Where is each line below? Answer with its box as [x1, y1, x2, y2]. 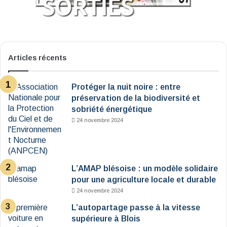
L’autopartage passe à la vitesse [71, 203, 200, 212]
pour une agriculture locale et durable [71, 175, 216, 184]
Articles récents [8, 53, 66, 62]
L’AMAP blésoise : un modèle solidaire [71, 164, 218, 173]
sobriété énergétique [71, 105, 152, 114]
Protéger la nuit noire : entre [71, 83, 180, 92]
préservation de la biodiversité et [71, 94, 200, 103]
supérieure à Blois [71, 214, 140, 223]
